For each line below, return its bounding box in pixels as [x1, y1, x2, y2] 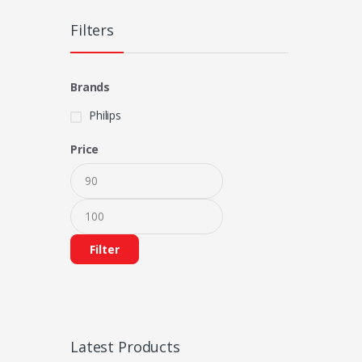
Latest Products [70, 336, 180, 356]
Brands [70, 79, 111, 95]
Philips [89, 107, 122, 124]
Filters [70, 20, 115, 40]
